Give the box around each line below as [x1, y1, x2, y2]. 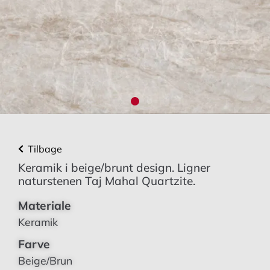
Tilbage [28, 143, 62, 155]
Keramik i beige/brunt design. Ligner [18, 160, 210, 175]
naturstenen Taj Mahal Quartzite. [18, 174, 195, 188]
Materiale [18, 198, 71, 213]
